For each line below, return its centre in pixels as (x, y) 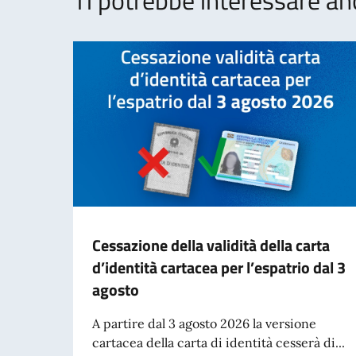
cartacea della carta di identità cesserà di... (219, 342)
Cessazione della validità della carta (211, 245)
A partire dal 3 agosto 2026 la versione (204, 323)
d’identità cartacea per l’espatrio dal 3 (219, 267)
